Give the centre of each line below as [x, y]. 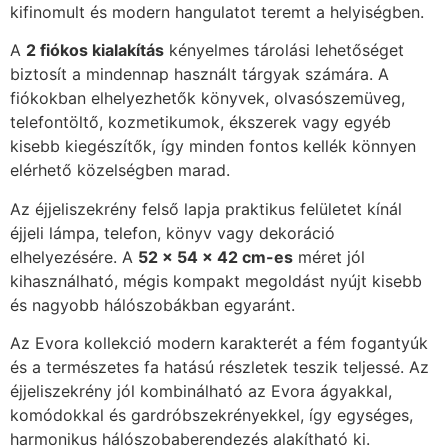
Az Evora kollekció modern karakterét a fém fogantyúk [219, 343]
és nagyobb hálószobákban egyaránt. [152, 304]
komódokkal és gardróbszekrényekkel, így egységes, [211, 415]
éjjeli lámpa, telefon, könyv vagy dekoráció [172, 232]
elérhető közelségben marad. [120, 170]
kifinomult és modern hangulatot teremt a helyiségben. [217, 12]
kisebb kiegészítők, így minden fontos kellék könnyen [213, 146]
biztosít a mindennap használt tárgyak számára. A [199, 74]
